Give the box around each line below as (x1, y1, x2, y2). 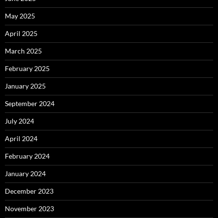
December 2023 (5, 186, 54, 195)
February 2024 (5, 151, 50, 160)
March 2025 (5, 46, 42, 55)
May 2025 (5, 11, 35, 20)
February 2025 (5, 64, 50, 73)
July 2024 (5, 116, 34, 125)
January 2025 (5, 81, 46, 90)
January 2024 (5, 169, 46, 178)
